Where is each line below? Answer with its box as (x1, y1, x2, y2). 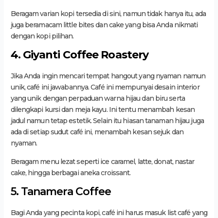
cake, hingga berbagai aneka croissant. (10, 168, 131, 177)
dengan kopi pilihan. (10, 31, 74, 40)
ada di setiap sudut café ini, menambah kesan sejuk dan (10, 127, 183, 136)
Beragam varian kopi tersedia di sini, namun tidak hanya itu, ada (10, 9, 206, 18)
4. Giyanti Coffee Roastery (10, 48, 149, 61)
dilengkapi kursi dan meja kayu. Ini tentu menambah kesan (10, 105, 195, 114)
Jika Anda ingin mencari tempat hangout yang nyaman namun (10, 71, 206, 80)
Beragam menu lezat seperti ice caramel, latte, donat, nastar (10, 157, 195, 166)
